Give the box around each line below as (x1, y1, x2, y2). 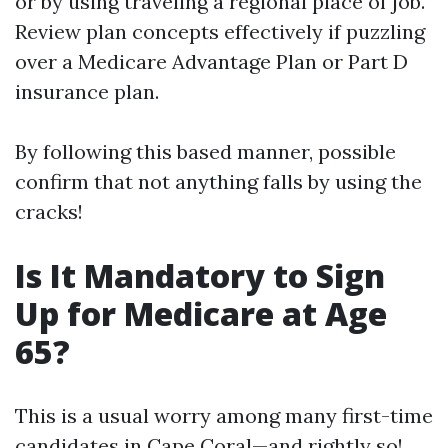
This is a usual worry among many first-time (15, 403, 433, 428)
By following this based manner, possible (15, 139, 396, 164)
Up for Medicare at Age (15, 292, 387, 335)
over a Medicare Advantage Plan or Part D (15, 49, 408, 74)
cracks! (15, 199, 83, 224)
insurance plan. (15, 79, 159, 104)
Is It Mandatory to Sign (15, 254, 385, 297)
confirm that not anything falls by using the (15, 169, 422, 194)
